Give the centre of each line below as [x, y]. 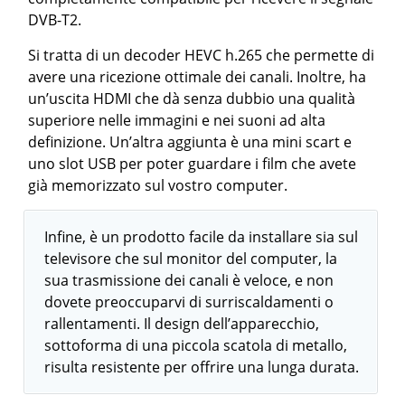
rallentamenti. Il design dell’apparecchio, [182, 324]
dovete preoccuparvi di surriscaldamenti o [189, 302]
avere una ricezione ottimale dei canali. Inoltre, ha [198, 77]
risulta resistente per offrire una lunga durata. [202, 367]
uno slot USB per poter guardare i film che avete [193, 164]
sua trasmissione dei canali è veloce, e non [189, 281]
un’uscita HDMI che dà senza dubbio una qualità [192, 99]
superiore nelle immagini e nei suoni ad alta [177, 121]
